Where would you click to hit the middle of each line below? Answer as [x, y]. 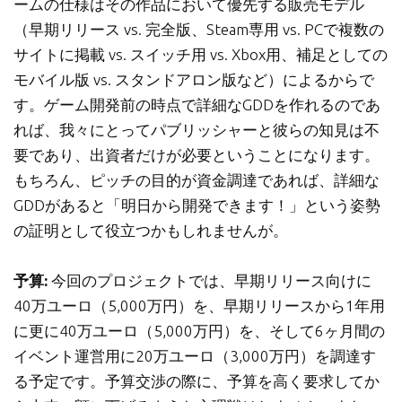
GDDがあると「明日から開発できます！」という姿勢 [197, 205]
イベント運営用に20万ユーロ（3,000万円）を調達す [195, 356]
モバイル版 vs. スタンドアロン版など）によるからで [194, 80]
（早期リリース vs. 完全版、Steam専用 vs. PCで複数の [199, 30]
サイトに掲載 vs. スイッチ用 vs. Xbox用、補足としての [201, 55]
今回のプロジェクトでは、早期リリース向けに [210, 281]
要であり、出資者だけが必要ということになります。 [197, 155]
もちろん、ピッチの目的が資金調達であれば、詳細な [197, 180]
